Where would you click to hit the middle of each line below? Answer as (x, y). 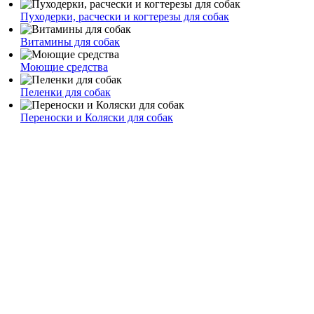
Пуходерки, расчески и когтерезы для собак (125, 16)
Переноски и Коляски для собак (97, 117)
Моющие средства (64, 67)
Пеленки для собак (66, 92)
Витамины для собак (70, 42)
